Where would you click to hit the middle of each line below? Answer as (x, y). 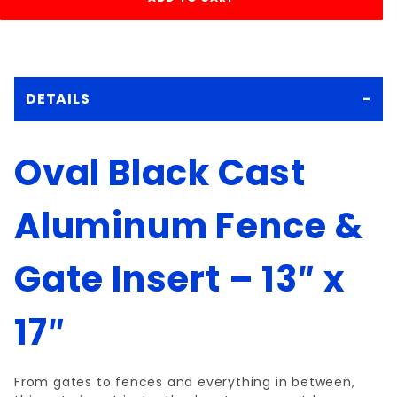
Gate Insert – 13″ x (180, 279)
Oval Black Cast (160, 173)
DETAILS (58, 99)
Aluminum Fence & (189, 226)
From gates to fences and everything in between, (185, 382)
